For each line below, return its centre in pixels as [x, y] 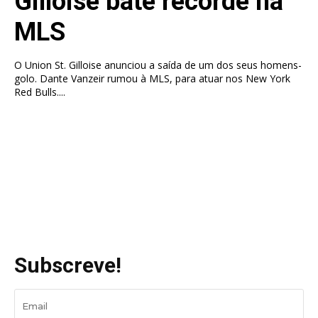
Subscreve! [68, 265]
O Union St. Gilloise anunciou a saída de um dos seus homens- [158, 65]
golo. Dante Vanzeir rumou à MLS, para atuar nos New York [152, 78]
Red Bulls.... [40, 92]
